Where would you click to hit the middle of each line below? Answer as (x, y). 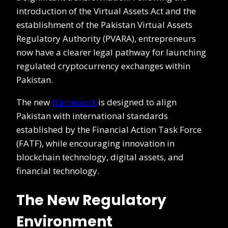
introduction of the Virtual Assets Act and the (106, 11)
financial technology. (58, 171)
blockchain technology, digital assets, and (100, 157)
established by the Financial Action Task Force (109, 130)
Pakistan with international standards (92, 116)
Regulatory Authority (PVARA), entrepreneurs (106, 39)
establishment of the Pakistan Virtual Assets (104, 25)
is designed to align (136, 102)
